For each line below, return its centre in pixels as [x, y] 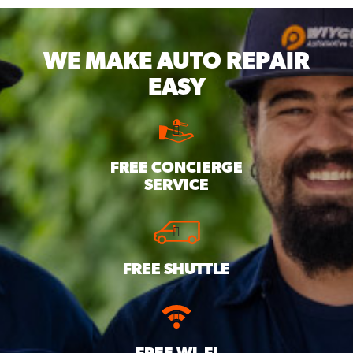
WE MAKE [100, 61]
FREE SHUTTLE [176, 269]
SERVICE [176, 185]
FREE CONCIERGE [176, 167]
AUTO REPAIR [233, 61]
